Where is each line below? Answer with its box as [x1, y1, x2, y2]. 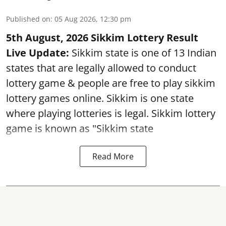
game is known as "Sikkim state [6, 121, 156, 135]
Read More [92, 150, 134, 162]
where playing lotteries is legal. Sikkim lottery [6, 106, 215, 120]
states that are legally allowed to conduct [6, 61, 196, 75]
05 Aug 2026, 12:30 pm [54, 14, 131, 24]
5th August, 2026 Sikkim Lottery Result [6, 30, 198, 44]
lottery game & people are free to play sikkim [6, 76, 215, 90]
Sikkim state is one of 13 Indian [69, 45, 216, 60]
